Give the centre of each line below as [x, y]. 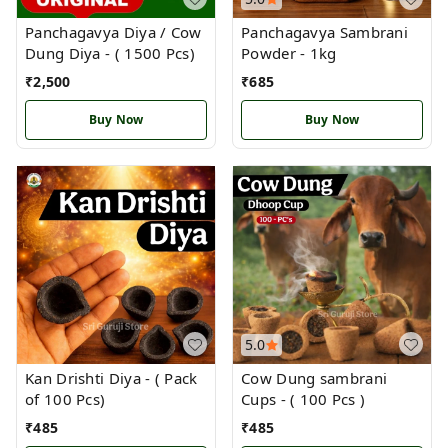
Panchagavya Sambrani [324, 32]
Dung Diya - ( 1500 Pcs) [110, 53]
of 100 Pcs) [65, 399]
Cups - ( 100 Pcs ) [328, 399]
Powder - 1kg [289, 53]
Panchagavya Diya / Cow [113, 32]
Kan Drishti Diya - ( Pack [111, 378]
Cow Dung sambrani [314, 378]
